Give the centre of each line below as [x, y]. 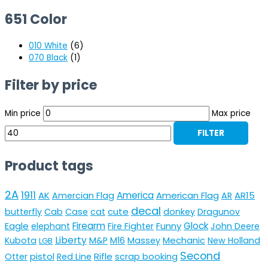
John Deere [235, 226]
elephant [51, 226]
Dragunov [219, 212]
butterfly [23, 212]
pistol [42, 257]
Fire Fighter [131, 226]
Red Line [74, 257]
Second [200, 256]
